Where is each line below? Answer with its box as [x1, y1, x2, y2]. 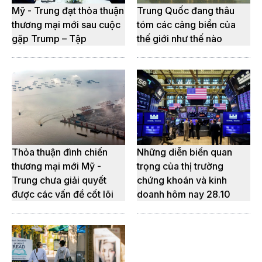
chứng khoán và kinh [137, 174, 227, 187]
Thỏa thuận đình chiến [12, 146, 108, 158]
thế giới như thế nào [137, 33, 222, 45]
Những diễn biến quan [137, 146, 232, 158]
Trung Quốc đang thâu [137, 5, 235, 17]
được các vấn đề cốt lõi [12, 188, 113, 201]
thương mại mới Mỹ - [12, 160, 101, 173]
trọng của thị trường [137, 160, 223, 173]
